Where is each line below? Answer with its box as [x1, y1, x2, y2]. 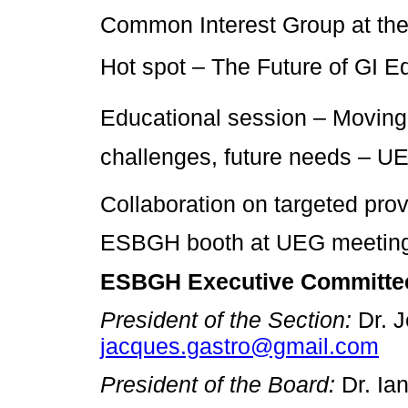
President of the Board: [100, 372, 342, 398]
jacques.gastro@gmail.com [100, 332, 379, 359]
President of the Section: [100, 306, 358, 332]
